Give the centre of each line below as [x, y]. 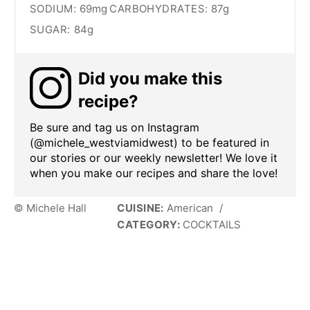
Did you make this [150, 79]
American [190, 208]
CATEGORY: [149, 225]
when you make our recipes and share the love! [154, 173]
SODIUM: [53, 9]
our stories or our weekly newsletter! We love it [154, 158]
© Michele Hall [50, 208]
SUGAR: [50, 30]
